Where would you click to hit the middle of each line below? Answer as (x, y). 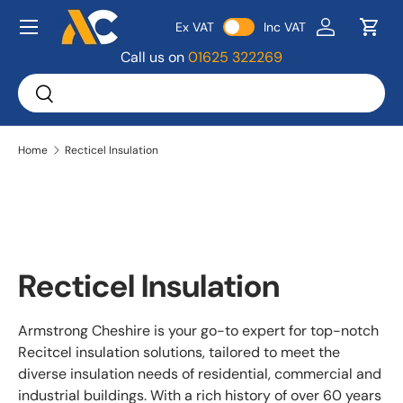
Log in (344, 36)
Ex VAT (195, 27)
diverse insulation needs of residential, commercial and (200, 373)
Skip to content (90, 33)
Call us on (154, 57)
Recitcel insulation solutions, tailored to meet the (179, 352)
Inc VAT (285, 27)
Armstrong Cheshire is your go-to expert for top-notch (198, 330)
